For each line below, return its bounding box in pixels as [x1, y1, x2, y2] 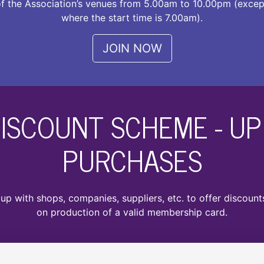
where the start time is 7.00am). [61, 12, 203, 24]
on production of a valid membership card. [37, 206, 227, 218]
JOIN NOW [102, 41, 162, 55]
